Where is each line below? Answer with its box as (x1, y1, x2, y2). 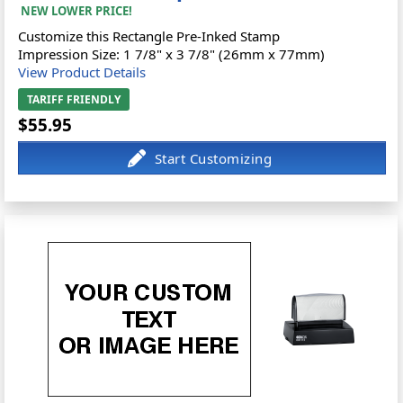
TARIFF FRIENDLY (27, 92, 121, 107)
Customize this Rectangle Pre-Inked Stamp (18, 27, 281, 45)
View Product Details (18, 63, 147, 81)
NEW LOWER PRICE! (21, 3, 133, 19)
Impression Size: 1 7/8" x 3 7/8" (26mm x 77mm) (18, 45, 326, 63)
